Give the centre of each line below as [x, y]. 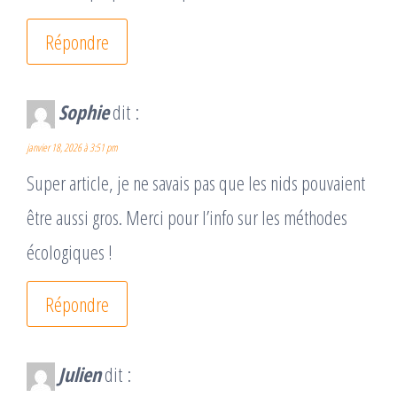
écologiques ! [70, 252]
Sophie [84, 112]
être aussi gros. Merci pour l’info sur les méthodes [187, 218]
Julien [80, 374]
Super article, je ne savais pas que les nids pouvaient [196, 183]
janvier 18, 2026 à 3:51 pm [72, 148]
